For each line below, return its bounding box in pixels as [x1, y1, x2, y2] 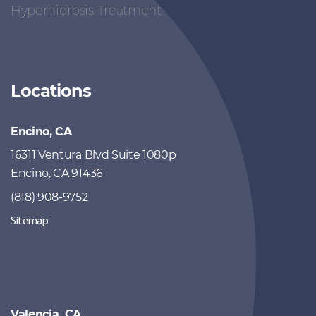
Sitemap [11, 216, 49, 228]
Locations [11, 80, 91, 102]
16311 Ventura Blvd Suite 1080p [11, 148, 176, 162]
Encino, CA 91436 [11, 166, 103, 181]
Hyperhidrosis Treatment [11, 3, 162, 19]
